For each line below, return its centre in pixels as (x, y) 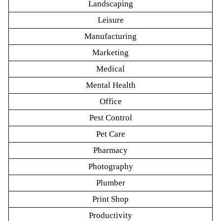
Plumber (110, 183)
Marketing (110, 53)
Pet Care (110, 134)
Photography (110, 167)
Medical (110, 69)
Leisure (110, 20)
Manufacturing (110, 37)
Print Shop (110, 199)
